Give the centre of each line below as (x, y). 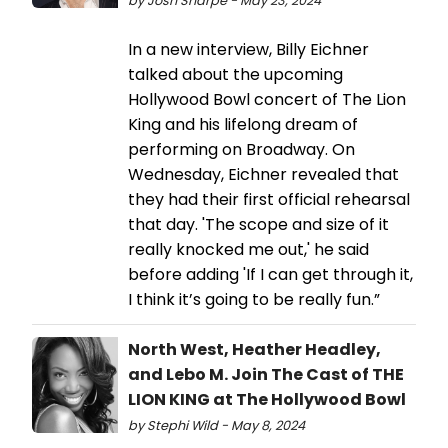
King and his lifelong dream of (243, 125)
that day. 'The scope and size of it (258, 225)
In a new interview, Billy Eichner (248, 50)
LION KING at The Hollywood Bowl (267, 400)
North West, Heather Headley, (254, 350)
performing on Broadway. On (241, 150)
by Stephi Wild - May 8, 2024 (216, 426)
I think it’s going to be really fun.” (254, 300)
